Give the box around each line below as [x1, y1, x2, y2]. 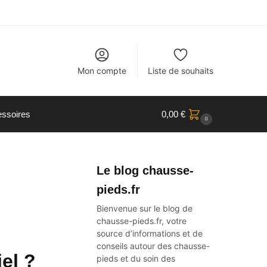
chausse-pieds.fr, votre [97, 216, 187, 226]
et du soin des [118, 253, 176, 263]
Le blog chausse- [97, 164, 194, 177]
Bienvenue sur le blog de [97, 203, 193, 213]
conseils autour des [97, 241, 175, 251]
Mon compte [77, 66, 127, 76]
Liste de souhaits [148, 66, 214, 76]
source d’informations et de [97, 228, 203, 238]
